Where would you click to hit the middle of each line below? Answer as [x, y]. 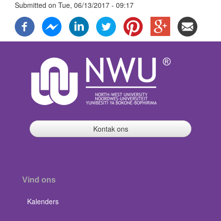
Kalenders [43, 201]
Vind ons [39, 180]
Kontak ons [110, 129]
